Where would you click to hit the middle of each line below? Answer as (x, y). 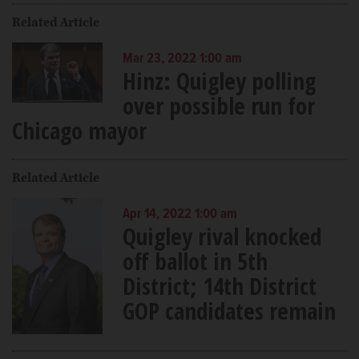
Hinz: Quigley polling (219, 81)
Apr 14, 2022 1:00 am (179, 215)
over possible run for (218, 106)
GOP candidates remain (229, 311)
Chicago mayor (79, 131)
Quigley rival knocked (222, 236)
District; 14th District (219, 286)
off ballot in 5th (195, 261)
